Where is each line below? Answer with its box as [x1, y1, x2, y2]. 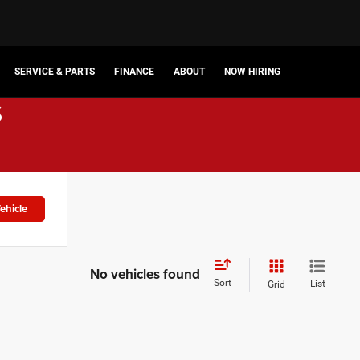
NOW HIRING [224, 66, 280, 78]
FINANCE [114, 66, 154, 78]
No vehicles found [90, 264, 200, 284]
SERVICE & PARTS [14, 66, 95, 78]
